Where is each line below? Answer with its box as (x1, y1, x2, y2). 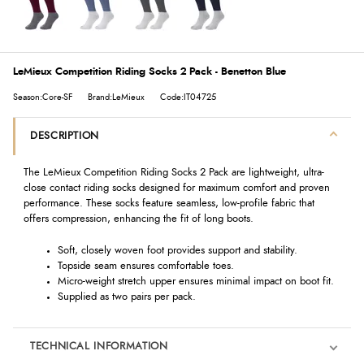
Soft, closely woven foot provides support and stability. (57, 245, 297, 256)
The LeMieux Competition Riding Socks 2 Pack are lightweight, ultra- (23, 167, 324, 179)
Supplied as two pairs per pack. (57, 291, 196, 302)
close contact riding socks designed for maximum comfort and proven (23, 183, 330, 194)
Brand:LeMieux (88, 93, 145, 102)
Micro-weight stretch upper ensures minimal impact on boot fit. (57, 275, 334, 287)
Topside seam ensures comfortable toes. (57, 260, 234, 271)
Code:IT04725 (160, 93, 216, 102)
